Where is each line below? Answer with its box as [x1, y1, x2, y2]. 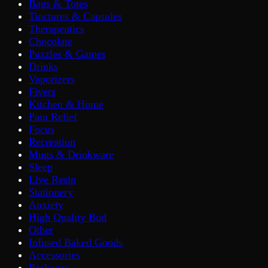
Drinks [29, 60, 58, 72]
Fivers [29, 85, 56, 98]
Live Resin [29, 173, 76, 185]
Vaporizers [29, 72, 75, 85]
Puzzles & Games [29, 47, 106, 60]
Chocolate [29, 35, 72, 47]
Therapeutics [29, 22, 84, 35]
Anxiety [29, 198, 63, 211]
